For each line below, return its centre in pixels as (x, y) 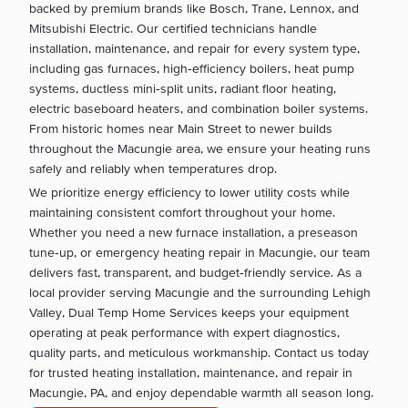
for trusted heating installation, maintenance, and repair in (191, 373)
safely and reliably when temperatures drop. (153, 168)
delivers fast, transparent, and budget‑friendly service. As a (195, 273)
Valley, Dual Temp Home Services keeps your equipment (189, 313)
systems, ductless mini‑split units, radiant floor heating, (183, 88)
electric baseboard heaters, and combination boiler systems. (199, 108)
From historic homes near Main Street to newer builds (181, 128)
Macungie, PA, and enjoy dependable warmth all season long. (201, 393)
